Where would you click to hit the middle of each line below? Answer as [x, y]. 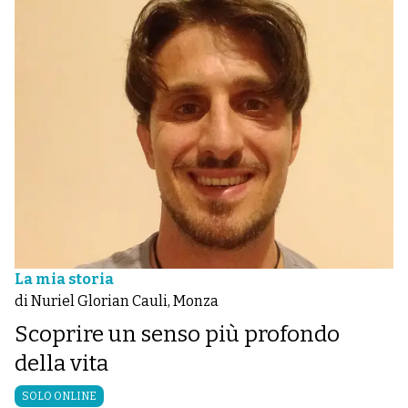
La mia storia [64, 279]
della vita [61, 363]
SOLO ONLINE [59, 396]
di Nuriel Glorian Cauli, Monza [117, 301]
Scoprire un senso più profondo [177, 334]
